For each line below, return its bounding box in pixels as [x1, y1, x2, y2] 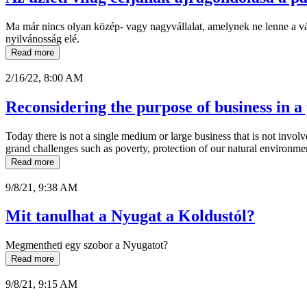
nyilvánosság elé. [5, 32, 79, 45]
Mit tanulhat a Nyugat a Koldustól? [5, 207, 255, 225]
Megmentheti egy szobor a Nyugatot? [5, 239, 168, 251]
